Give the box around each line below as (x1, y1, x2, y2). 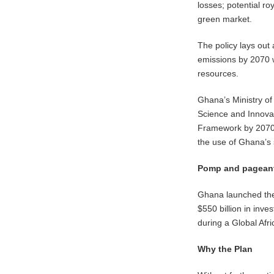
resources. (198, 68, 239, 78)
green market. (198, 13, 253, 24)
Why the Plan (198, 243, 253, 254)
